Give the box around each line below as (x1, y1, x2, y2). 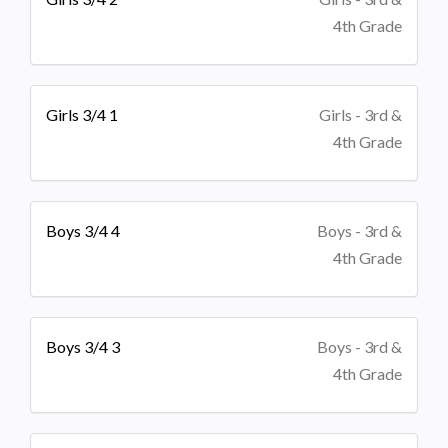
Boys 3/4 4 (46, 220, 120, 240)
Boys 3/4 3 (46, 336, 120, 356)
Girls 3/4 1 (46, 104, 118, 124)
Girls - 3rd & (318, 104, 402, 124)
